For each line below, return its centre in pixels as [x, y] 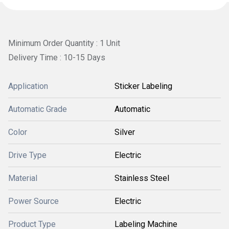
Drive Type [27, 155]
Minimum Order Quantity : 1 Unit [64, 43]
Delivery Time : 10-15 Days [57, 57]
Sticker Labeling [143, 86]
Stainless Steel [142, 178]
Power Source [33, 201]
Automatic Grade [38, 109]
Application [28, 86]
